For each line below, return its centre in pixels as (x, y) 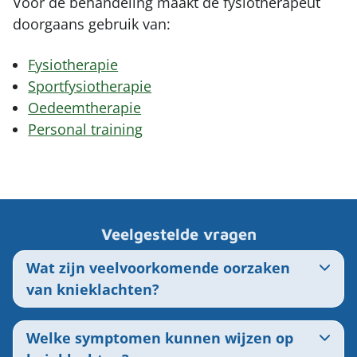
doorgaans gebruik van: (94, 24)
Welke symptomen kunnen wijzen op (160, 338)
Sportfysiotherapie (90, 86)
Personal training (86, 129)
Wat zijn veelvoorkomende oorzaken (158, 268)
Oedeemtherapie (85, 108)
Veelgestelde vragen (178, 234)
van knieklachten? (93, 290)
